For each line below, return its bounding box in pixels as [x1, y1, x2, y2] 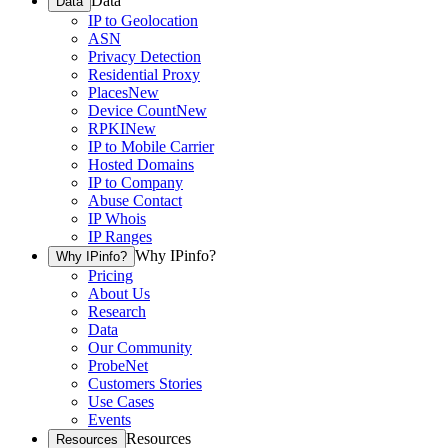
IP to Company [88, 174, 183, 192]
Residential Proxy [88, 66, 200, 84]
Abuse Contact [88, 192, 182, 210]
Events [88, 411, 131, 429]
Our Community [88, 339, 192, 357]
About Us [88, 285, 150, 303]
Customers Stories [88, 375, 202, 393]
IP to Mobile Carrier [88, 138, 214, 156]
